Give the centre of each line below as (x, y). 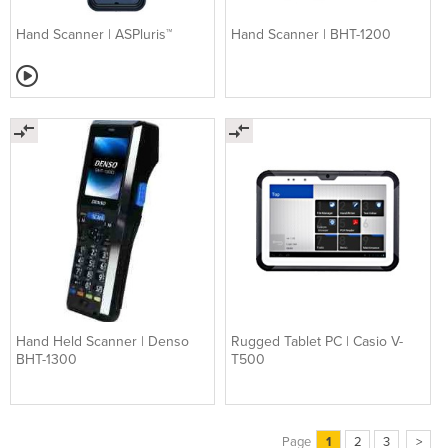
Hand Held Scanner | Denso (102, 341)
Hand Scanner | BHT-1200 (311, 35)
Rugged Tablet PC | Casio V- (317, 341)
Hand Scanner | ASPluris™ (94, 35)
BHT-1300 (46, 359)
